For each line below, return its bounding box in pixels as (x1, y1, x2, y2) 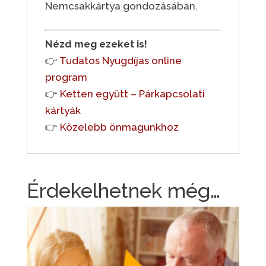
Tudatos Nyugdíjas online (59, 55, 182, 67)
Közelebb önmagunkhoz (59, 121, 179, 134)
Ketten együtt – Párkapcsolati (59, 88, 205, 100)
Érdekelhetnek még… (26, 179, 220, 203)
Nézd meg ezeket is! (45, 38, 147, 50)
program (45, 71, 87, 84)
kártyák (45, 104, 81, 117)
